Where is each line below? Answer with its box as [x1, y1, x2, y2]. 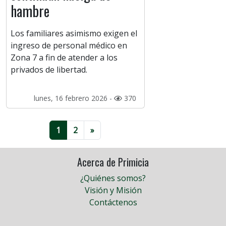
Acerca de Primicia [77, 154, 149, 170]
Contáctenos [89, 197, 137, 208]
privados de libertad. [11, 64, 87, 76]
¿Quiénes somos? [80, 173, 146, 184]
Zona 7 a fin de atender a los [11, 52, 118, 64]
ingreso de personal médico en [11, 40, 127, 51]
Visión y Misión [84, 185, 142, 196]
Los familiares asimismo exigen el [11, 28, 137, 39]
